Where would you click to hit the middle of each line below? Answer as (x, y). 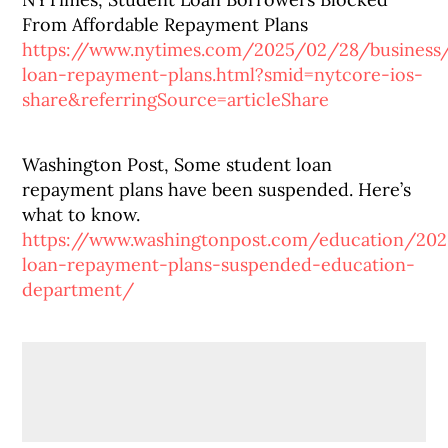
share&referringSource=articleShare (176, 99)
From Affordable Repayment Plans (165, 24)
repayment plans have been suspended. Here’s (217, 189)
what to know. (81, 214)
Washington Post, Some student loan (177, 164)
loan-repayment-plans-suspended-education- (219, 264)
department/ (78, 289)
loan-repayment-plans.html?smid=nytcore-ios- (223, 74)
